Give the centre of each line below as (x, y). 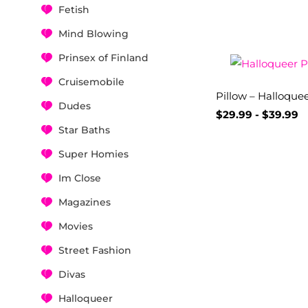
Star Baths (84, 130)
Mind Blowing (93, 33)
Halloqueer (86, 298)
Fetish (74, 9)
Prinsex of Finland (103, 57)
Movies (76, 226)
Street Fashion (95, 250)
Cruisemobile (91, 81)
